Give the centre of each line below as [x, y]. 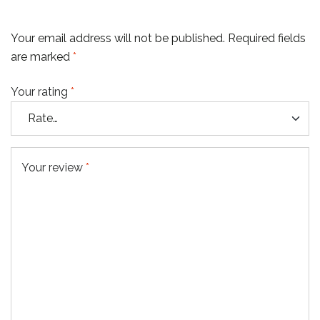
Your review [54, 167]
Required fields [267, 38]
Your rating [41, 91]
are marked [42, 56]
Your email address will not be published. [118, 38]
